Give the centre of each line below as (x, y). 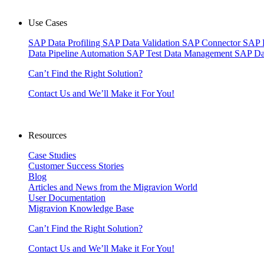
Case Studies (52, 155)
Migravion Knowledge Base (81, 208)
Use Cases (48, 23)
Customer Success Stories (76, 166)
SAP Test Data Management (181, 53)
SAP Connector (212, 43)
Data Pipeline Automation (77, 53)
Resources (47, 135)
